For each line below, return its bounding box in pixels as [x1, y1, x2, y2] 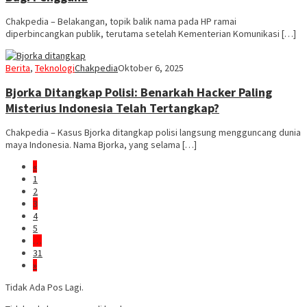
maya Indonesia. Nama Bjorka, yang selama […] [5, 138, 197, 151]
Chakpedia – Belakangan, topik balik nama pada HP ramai [5, 15, 236, 28]
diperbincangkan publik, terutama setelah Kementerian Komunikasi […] [5, 27, 296, 40]
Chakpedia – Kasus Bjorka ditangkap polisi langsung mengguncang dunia [5, 126, 301, 139]
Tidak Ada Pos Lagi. [5, 281, 84, 294]
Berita [5, 62, 30, 75]
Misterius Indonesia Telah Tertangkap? [5, 100, 219, 116]
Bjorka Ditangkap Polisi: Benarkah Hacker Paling [5, 84, 272, 101]
